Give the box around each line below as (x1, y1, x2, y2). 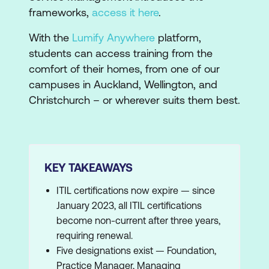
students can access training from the (29, 47, 213, 59)
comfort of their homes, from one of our (29, 62, 220, 75)
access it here (92, 6, 159, 19)
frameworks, (29, 6, 92, 19)
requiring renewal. (56, 230, 133, 241)
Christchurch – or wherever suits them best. (29, 94, 240, 106)
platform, (155, 31, 201, 44)
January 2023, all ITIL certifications (56, 200, 202, 211)
